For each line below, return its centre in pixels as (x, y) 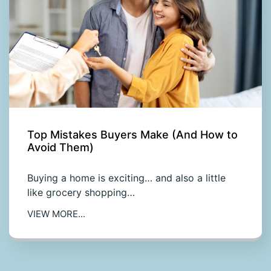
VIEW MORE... (56, 214)
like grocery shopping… (81, 192)
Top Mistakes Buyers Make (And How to (132, 134)
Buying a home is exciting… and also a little (126, 178)
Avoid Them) (60, 147)
